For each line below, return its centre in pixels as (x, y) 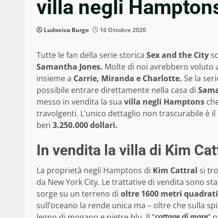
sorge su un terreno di (79, 194)
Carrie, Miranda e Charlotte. (129, 79)
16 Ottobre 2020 (122, 30)
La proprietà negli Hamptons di (95, 171)
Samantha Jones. (71, 67)
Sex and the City (178, 55)
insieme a (55, 79)
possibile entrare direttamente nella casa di (117, 90)
